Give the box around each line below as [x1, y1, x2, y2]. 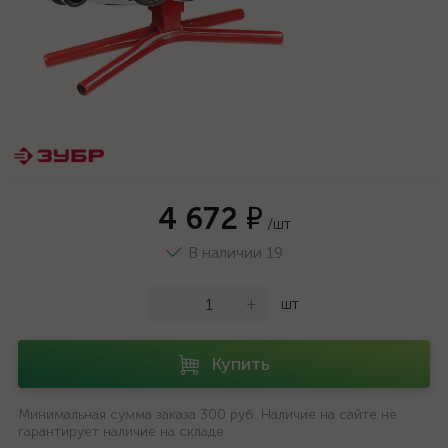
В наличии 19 [187, 243, 283, 262]
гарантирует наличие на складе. [18, 423, 227, 440]
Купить [211, 353, 270, 375]
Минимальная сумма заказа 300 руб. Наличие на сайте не [18, 406, 397, 423]
